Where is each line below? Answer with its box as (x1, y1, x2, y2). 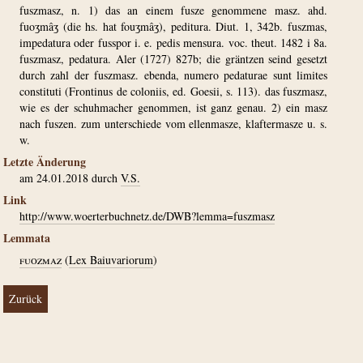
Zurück (9, 291, 42, 306)
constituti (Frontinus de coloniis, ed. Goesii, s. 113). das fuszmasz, (19, 83, 327, 99)
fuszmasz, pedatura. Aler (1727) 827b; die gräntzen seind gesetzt (19, 51, 327, 66)
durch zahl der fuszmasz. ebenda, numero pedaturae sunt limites (19, 67, 327, 83)
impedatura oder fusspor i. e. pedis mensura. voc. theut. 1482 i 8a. (19, 35, 327, 50)
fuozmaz (19, 252, 62, 267)
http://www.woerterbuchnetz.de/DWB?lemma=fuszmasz (19, 208, 275, 224)
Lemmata (3, 229, 50, 246)
